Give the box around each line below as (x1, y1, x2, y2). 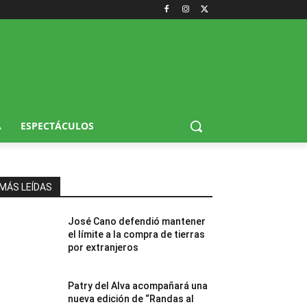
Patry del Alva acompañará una (68, 280, 208, 291)
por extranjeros (68, 241, 139, 253)
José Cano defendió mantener (68, 215, 206, 227)
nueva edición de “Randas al (68, 293, 195, 304)
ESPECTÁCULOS (21, 119, 94, 132)
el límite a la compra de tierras (68, 228, 206, 240)
